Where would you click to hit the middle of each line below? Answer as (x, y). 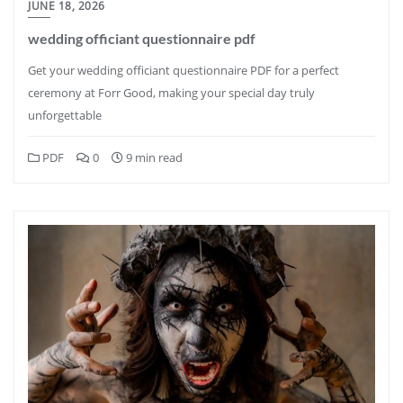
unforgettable (65, 115)
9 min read (153, 157)
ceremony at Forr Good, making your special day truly (171, 93)
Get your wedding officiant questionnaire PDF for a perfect (184, 70)
